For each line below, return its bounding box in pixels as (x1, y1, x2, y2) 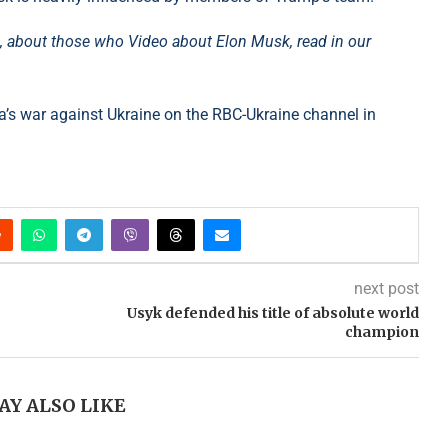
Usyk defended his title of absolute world (126, 304, 419, 323)
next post (353, 279, 419, 299)
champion (344, 323, 419, 342)
